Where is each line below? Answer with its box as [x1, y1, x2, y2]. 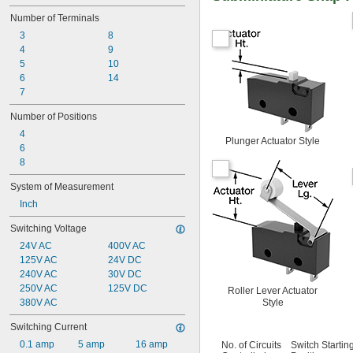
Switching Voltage [10, 223, 87, 234]
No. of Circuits [221, 340, 281, 351]
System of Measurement [10, 181, 113, 192]
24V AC [20, 240, 52, 251]
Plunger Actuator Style [225, 136, 320, 147]
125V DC [107, 283, 147, 294]
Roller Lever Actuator [228, 285, 318, 297]
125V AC [20, 255, 58, 266]
